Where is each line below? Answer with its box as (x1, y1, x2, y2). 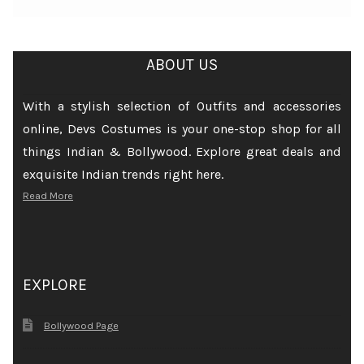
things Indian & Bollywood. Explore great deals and (23, 143, 341, 159)
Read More (23, 188, 73, 201)
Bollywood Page (43, 318, 119, 331)
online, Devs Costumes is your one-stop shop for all (23, 120, 341, 136)
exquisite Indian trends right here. (23, 166, 223, 182)
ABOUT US (146, 54, 218, 74)
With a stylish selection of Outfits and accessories (23, 97, 341, 114)
